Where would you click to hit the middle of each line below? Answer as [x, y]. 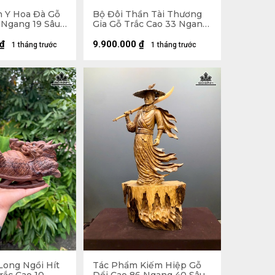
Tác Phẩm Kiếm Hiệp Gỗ [147, 265]
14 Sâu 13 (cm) [123, 33]
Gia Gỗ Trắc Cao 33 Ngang [150, 24]
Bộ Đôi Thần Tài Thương [147, 14]
